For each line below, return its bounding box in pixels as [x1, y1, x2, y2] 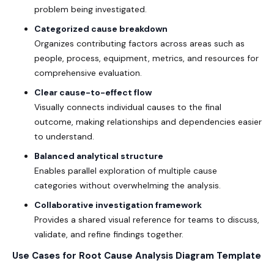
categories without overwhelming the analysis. [34, 180, 221, 191]
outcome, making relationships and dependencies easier [34, 116, 262, 128]
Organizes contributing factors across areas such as [34, 38, 245, 50]
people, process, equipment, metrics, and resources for [34, 53, 259, 64]
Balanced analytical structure [34, 150, 163, 162]
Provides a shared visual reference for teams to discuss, [34, 214, 259, 226]
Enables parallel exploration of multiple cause [34, 165, 217, 177]
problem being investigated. [34, 4, 147, 15]
